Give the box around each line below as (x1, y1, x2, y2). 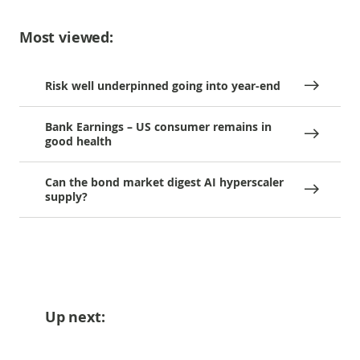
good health (45, 133, 112, 149)
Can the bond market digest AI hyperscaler (45, 174, 284, 190)
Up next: (45, 307, 105, 327)
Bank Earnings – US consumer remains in (45, 119, 272, 134)
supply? (45, 189, 88, 204)
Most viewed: (19, 27, 113, 47)
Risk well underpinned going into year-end (45, 78, 280, 93)
